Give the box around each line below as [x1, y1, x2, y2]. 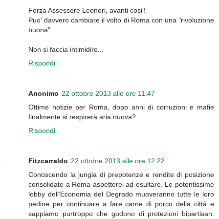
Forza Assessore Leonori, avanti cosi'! [28, 6, 146, 14]
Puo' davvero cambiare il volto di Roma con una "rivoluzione [28, 16, 214, 24]
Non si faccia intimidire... [28, 45, 104, 53]
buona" [28, 25, 50, 34]
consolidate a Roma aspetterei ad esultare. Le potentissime [28, 180, 214, 188]
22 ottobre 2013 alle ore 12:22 [71, 156, 165, 165]
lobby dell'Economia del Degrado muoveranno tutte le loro [28, 190, 214, 198]
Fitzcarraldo [28, 156, 68, 165]
